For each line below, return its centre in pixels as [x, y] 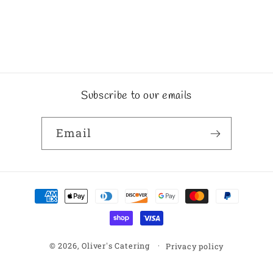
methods [47, 208]
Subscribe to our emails [136, 96]
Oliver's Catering [116, 246]
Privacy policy [195, 246]
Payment [48, 190]
